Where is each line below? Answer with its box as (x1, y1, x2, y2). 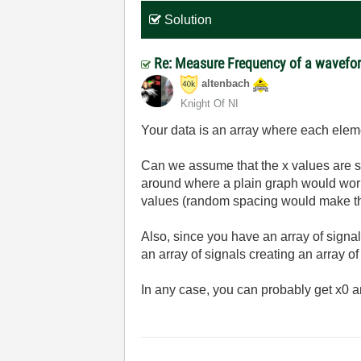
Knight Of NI (180, 98, 239, 110)
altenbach (201, 77, 251, 90)
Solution (164, 13, 213, 27)
